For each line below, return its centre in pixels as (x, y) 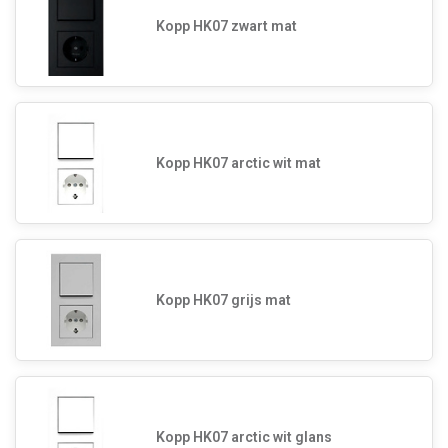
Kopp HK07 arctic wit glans (244, 436)
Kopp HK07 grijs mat (223, 299)
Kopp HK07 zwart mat (226, 25)
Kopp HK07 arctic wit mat (238, 162)
